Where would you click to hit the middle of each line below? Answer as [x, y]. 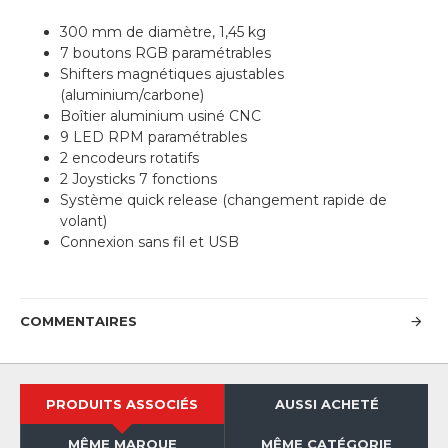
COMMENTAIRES [78, 321]
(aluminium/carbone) [132, 95]
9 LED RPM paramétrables [153, 137]
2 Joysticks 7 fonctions [138, 179]
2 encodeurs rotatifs [129, 158]
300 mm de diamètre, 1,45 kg [163, 32]
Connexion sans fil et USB [149, 242]
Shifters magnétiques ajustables [172, 74]
